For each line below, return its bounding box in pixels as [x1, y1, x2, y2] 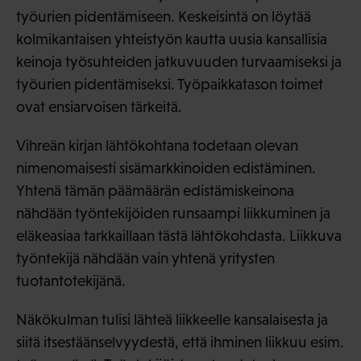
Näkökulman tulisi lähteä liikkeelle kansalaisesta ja [16, 311, 328, 329]
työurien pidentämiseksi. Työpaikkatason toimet [16, 76, 323, 93]
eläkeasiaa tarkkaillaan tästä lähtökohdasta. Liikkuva [16, 227, 342, 245]
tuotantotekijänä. [16, 272, 126, 290]
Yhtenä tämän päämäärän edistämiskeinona [16, 182, 294, 200]
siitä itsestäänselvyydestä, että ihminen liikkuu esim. [16, 334, 344, 351]
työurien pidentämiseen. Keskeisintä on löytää [16, 8, 311, 26]
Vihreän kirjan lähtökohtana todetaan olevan [16, 137, 298, 155]
